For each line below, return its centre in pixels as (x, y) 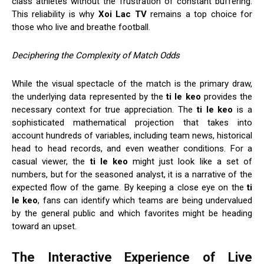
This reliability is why (55, 14)
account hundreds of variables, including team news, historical (132, 136)
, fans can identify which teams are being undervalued (145, 201)
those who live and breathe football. (81, 27)
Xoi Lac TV (122, 14)
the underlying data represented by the (89, 97)
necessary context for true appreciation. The (104, 110)
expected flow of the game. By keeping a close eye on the (129, 188)
